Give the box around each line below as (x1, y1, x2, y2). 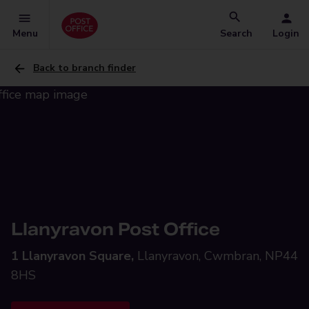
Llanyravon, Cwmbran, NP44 (137, 248, 298, 264)
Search (220, 27, 252, 40)
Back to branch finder (33, 61, 136, 74)
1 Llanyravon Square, (11, 248, 134, 264)
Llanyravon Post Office (11, 219, 220, 240)
